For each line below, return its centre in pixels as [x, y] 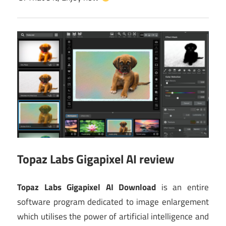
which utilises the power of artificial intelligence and [113, 217]
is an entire [183, 187]
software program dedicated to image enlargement [113, 202]
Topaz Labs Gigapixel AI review [96, 159]
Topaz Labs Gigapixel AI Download [87, 187]
